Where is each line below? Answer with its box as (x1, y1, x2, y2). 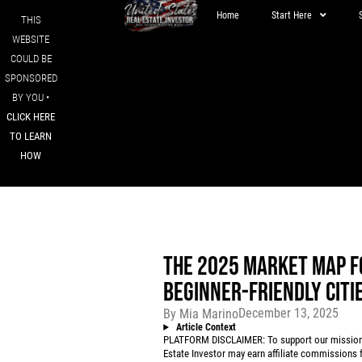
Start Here (271, 10, 312, 21)
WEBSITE (12, 33, 50, 45)
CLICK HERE (6, 111, 56, 123)
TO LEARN (10, 130, 53, 142)
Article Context (173, 321, 236, 333)
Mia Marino (176, 305, 239, 322)
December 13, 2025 (238, 305, 339, 322)
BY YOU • (12, 91, 50, 103)
